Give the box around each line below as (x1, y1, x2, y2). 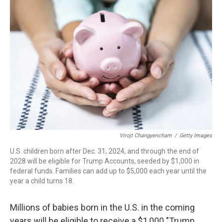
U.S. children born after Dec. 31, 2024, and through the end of (10, 147, 199, 155)
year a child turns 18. (10, 177, 74, 185)
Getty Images (179, 132, 212, 139)
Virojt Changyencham (119, 132, 172, 139)
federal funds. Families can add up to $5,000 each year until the (10, 167, 207, 175)
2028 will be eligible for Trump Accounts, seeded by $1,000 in (10, 157, 199, 165)
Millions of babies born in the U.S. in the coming (10, 202, 195, 213)
